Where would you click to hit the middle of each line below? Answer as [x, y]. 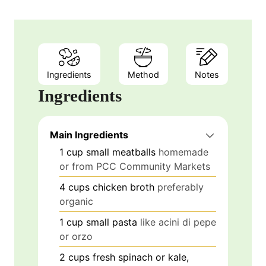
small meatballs [121, 152]
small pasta [112, 222]
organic [76, 202]
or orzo [76, 237]
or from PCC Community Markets [135, 167]
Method [143, 75]
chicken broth [123, 187]
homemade [183, 152]
